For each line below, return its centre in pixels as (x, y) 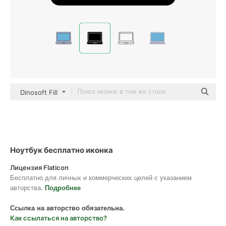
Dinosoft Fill (39, 92)
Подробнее (63, 187)
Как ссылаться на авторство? (59, 218)
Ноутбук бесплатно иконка (62, 150)
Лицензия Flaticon (39, 167)
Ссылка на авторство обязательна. (67, 208)
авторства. (27, 187)
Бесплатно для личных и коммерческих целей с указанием (101, 177)
